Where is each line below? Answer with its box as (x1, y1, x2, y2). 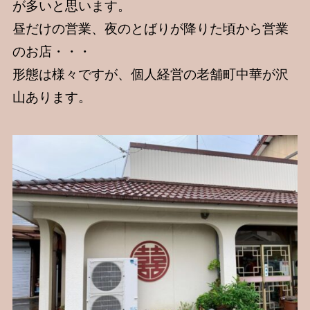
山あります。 (12, 90, 91, 105)
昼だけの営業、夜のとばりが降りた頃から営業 (12, 21, 289, 37)
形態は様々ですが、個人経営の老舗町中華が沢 (12, 67, 289, 82)
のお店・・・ (12, 44, 91, 60)
